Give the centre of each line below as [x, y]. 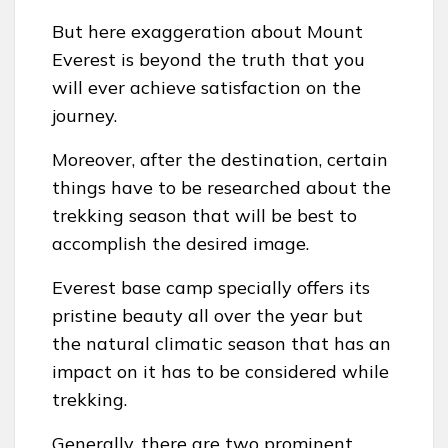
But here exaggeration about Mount [207, 31]
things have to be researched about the [221, 187]
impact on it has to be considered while [220, 371]
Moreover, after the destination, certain [220, 159]
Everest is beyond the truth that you [208, 59]
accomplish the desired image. [180, 243]
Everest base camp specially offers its [211, 287]
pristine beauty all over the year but [207, 315]
